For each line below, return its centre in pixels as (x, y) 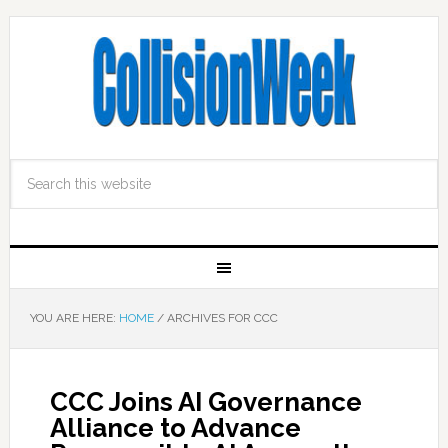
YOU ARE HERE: (74, 318)
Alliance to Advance (175, 428)
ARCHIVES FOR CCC (220, 318)
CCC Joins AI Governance (205, 402)
